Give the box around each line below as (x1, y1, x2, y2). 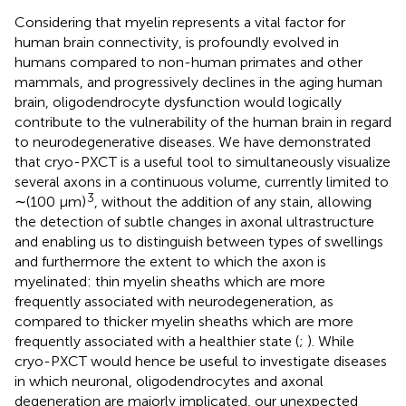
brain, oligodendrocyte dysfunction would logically (14, 92, 342, 111)
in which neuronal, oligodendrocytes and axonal (14, 372, 324, 390)
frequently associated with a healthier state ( (14, 332, 299, 350)
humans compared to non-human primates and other (14, 53, 362, 71)
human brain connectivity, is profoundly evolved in (14, 33, 339, 51)
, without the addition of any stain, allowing (94, 192, 372, 210)
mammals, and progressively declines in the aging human (14, 72, 382, 91)
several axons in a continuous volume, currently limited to (14, 172, 389, 190)
